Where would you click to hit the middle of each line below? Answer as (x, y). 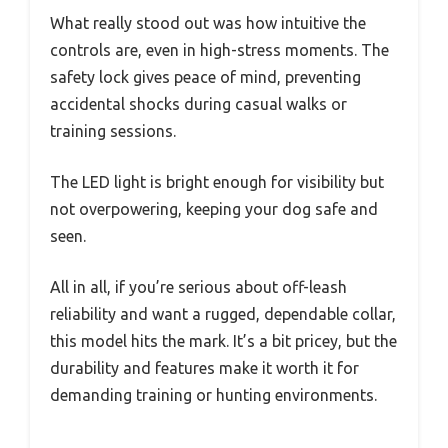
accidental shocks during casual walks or (198, 103)
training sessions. (113, 130)
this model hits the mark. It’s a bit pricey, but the (223, 340)
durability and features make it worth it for (204, 367)
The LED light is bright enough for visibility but (217, 181)
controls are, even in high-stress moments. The (219, 49)
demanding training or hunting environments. (213, 394)
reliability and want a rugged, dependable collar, (223, 313)
